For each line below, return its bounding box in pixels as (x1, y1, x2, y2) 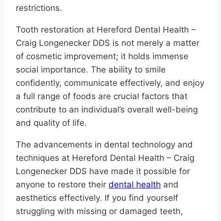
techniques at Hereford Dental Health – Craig (16, 153, 194, 163)
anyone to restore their (16, 180, 109, 190)
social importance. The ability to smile (16, 65, 166, 75)
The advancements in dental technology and (16, 140, 193, 150)
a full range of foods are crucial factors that (16, 91, 187, 102)
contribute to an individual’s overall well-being (16, 105, 198, 115)
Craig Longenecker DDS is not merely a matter (16, 38, 199, 48)
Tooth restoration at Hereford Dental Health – (16, 25, 196, 35)
